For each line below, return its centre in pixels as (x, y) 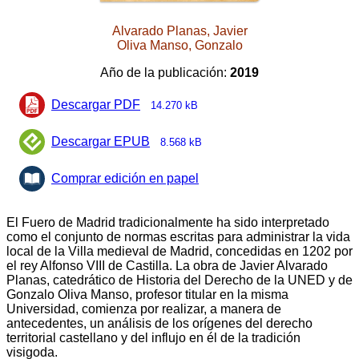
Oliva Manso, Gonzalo (179, 46)
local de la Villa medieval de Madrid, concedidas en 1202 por (179, 252)
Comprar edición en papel (125, 179)
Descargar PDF (96, 105)
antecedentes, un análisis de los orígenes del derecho (159, 324)
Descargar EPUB (101, 142)
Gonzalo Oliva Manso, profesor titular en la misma (147, 295)
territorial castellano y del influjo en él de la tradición (153, 338)
